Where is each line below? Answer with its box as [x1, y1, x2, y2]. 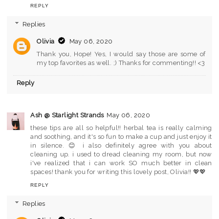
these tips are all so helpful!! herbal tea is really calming [30, 124, 212, 132]
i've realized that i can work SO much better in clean [30, 159, 212, 167]
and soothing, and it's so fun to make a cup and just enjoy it [30, 133, 212, 141]
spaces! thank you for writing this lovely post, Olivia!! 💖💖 [30, 168, 206, 176]
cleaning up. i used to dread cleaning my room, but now [30, 151, 212, 158]
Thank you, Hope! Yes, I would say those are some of [37, 50, 206, 58]
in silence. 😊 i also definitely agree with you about [30, 142, 212, 150]
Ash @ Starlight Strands [30, 111, 104, 119]
